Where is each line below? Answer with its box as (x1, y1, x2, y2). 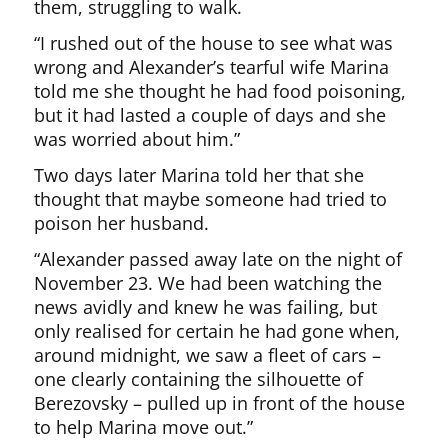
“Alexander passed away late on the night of (34, 246, 403, 271)
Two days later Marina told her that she (34, 162, 365, 187)
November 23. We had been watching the (34, 270, 383, 295)
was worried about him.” (34, 126, 241, 151)
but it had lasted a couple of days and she (34, 102, 387, 127)
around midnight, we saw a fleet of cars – (34, 342, 382, 367)
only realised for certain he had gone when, (34, 318, 401, 343)
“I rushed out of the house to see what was (34, 30, 394, 55)
